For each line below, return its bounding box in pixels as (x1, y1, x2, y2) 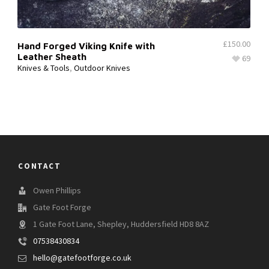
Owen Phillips (33, 186, 81, 196)
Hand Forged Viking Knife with (17, 40, 155, 51)
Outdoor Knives (74, 63, 130, 73)
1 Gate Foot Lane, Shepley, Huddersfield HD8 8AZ (33, 219, 209, 229)
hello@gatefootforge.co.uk (33, 253, 131, 263)
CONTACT (18, 161, 61, 171)
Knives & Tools (17, 63, 70, 73)
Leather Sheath (17, 50, 86, 62)
